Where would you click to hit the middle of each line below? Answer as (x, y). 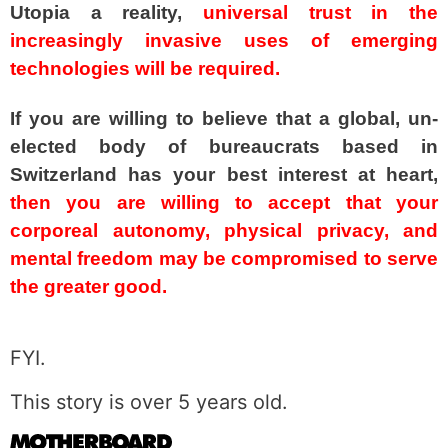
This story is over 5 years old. (149, 401)
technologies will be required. (145, 68)
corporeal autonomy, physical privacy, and (224, 230)
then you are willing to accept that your (224, 202)
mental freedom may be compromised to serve (224, 258)
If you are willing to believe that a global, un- (224, 118)
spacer (32, 334)
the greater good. (88, 286)
